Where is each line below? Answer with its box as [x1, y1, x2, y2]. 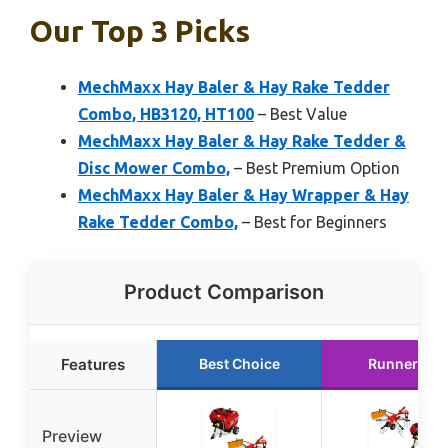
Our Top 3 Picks [30, 13, 250, 48]
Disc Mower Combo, [78, 158, 230, 177]
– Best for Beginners [238, 212, 387, 231]
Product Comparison [124, 279, 324, 304]
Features [61, 354, 125, 374]
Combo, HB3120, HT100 [78, 104, 254, 123]
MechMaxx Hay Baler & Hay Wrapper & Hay [78, 185, 409, 204]
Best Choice [198, 354, 280, 372]
